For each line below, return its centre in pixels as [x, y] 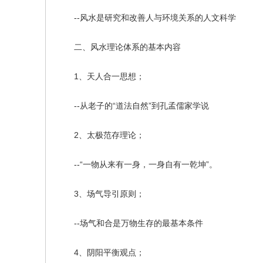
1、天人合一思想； [101, 76]
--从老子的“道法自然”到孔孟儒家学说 [133, 106]
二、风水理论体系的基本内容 [119, 47]
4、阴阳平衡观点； [101, 252]
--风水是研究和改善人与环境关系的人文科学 [147, 18]
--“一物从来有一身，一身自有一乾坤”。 [137, 164]
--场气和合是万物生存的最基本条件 [130, 223]
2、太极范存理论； [101, 135]
